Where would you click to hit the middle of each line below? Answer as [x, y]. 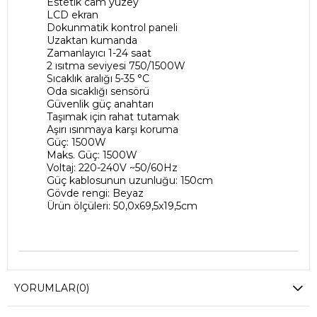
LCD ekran [73, 15]
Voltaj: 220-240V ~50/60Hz [112, 168]
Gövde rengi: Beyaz [95, 194]
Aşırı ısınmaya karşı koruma [113, 130]
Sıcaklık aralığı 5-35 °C [98, 79]
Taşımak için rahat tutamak [113, 117]
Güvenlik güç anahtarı [100, 104]
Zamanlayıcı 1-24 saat [99, 53]
